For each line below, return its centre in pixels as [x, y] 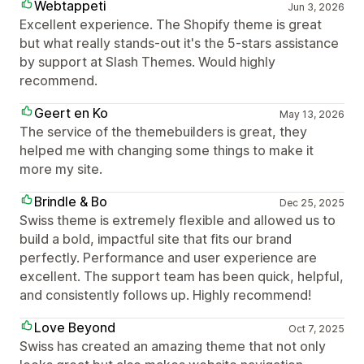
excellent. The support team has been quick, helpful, [182, 276]
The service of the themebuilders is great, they [163, 131]
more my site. [61, 169]
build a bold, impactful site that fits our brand [156, 238]
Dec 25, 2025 [312, 202]
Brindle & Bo [71, 201]
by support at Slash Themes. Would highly [147, 61]
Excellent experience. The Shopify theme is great [171, 24]
